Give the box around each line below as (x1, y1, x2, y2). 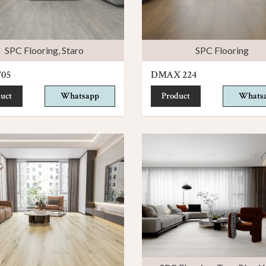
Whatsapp (61, 90, 99, 102)
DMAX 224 (151, 68, 197, 81)
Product (161, 90, 190, 102)
